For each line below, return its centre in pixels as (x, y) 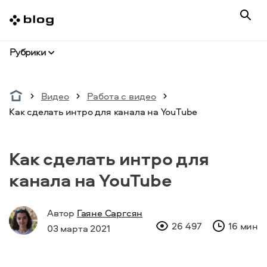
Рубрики (28, 52)
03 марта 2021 (79, 228)
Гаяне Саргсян (110, 213)
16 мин (243, 226)
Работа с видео (121, 96)
